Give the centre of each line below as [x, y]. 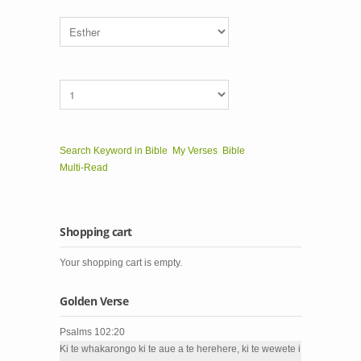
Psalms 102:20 [92, 332]
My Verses [195, 151]
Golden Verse [94, 301]
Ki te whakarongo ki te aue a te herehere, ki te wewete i [180, 349]
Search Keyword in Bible [114, 151]
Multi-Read [84, 168]
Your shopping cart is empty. [121, 263]
